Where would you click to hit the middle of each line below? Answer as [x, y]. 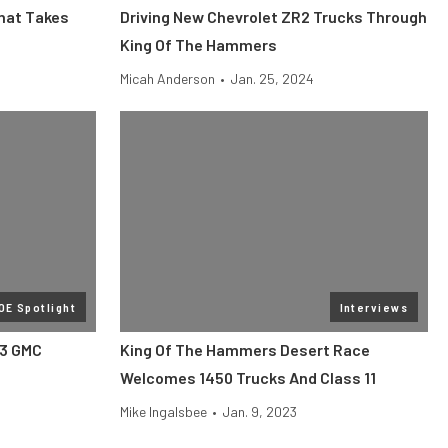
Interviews [373, 307]
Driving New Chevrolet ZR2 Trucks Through [273, 16]
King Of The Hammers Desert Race [245, 349]
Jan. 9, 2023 [259, 411]
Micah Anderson [167, 78]
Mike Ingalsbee [163, 411]
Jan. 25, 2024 [272, 78]
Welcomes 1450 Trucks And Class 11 [248, 377]
